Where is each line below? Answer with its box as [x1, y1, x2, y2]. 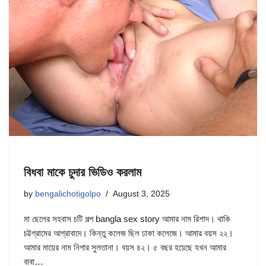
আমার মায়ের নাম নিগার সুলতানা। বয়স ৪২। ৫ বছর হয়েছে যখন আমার [24, 242, 226, 253]
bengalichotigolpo [35, 189, 101, 199]
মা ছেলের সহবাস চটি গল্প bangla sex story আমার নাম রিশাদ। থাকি [24, 214, 230, 224]
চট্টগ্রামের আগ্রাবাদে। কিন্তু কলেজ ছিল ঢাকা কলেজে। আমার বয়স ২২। [24, 228, 233, 239]
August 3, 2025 [113, 189, 170, 199]
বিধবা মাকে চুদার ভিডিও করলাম [24, 166, 141, 179]
